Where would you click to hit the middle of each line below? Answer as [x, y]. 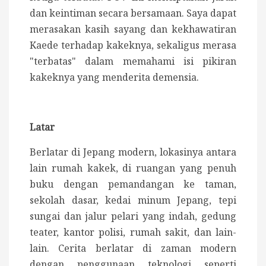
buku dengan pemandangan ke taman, [133, 184]
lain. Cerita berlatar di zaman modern [133, 248]
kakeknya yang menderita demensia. [114, 77]
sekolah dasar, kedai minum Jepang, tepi [133, 200]
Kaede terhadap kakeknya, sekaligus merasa [133, 45]
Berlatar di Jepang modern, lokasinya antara [133, 152]
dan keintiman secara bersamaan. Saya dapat [133, 13]
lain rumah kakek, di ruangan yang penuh [133, 168]
